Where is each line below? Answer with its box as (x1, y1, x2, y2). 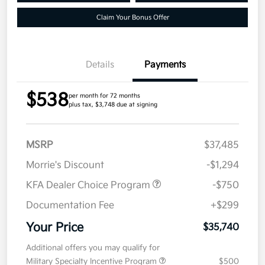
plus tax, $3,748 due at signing (69, 101, 157, 109)
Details (86, 59, 114, 71)
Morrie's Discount (26, 160, 104, 172)
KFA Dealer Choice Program (26, 180, 153, 192)
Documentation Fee (26, 200, 114, 212)
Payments (144, 59, 186, 71)
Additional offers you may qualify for (26, 243, 160, 253)
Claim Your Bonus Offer (96, 14, 169, 22)
